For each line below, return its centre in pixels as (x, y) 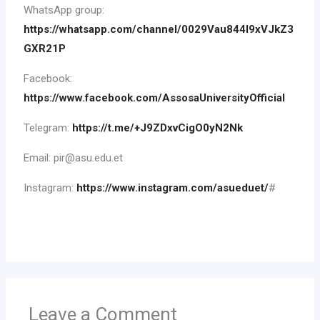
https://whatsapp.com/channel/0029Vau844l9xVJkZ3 (159, 30)
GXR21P (45, 49)
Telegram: (48, 128)
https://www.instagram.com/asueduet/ (173, 188)
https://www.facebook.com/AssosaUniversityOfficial (155, 98)
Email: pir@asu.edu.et (74, 158)
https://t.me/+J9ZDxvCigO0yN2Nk (158, 128)
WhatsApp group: (64, 10)
